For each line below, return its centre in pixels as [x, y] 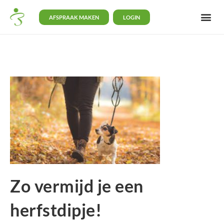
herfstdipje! [56, 210]
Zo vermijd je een [77, 186]
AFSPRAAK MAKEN [74, 17]
